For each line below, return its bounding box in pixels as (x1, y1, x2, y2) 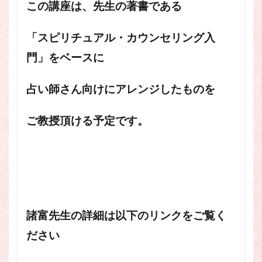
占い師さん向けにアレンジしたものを (26, 83, 215, 95)
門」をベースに (26, 51, 104, 64)
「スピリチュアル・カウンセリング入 (26, 32, 215, 44)
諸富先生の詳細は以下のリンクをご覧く (26, 209, 226, 222)
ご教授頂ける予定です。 (26, 115, 149, 127)
